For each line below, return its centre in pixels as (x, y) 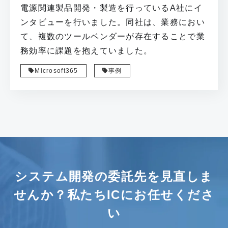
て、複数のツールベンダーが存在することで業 (113, 36)
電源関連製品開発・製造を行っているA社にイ (111, 8)
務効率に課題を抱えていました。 (87, 50)
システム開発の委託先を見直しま (114, 177)
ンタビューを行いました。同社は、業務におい (113, 22)
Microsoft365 (56, 70)
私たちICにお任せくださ (141, 195)
